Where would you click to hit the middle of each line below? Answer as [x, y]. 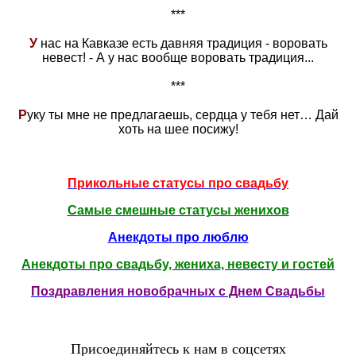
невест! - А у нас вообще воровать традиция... [178, 57]
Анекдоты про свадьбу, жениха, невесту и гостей [178, 264]
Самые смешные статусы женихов [178, 210]
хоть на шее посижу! [178, 129]
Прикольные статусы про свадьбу [178, 183]
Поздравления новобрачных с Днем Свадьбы [178, 291]
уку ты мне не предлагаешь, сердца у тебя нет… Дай [182, 114]
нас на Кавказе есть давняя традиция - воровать [182, 43]
